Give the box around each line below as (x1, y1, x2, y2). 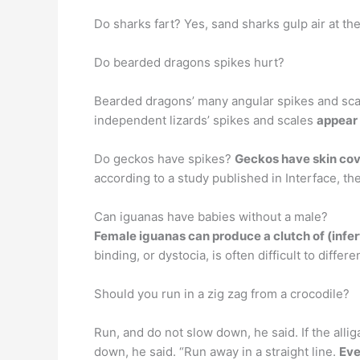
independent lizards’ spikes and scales (94, 112, 317, 128)
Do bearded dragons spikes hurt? (94, 55, 284, 70)
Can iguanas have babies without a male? (94, 209, 328, 224)
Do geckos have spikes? (94, 151, 235, 166)
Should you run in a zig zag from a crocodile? (94, 286, 350, 301)
